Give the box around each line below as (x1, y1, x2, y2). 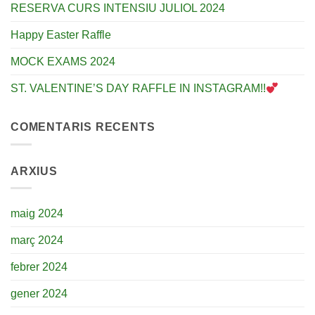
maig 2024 (11, 207, 63, 220)
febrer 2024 (11, 261, 67, 274)
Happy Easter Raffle (11, 29, 111, 41)
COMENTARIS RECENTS (11, 121, 155, 134)
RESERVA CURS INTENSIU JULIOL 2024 (11, 2, 225, 15)
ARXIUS (11, 165, 58, 177)
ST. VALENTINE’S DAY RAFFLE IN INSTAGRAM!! (11, 82, 266, 95)
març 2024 (11, 234, 63, 247)
